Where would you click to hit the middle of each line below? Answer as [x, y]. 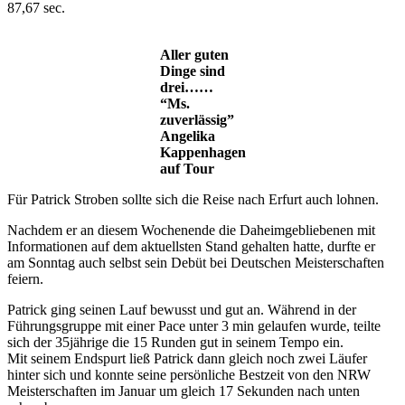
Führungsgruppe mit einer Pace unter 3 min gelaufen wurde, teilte [194, 326]
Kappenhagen [202, 153]
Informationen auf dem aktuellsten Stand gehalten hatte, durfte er [191, 247]
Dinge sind [192, 71]
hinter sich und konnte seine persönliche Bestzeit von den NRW [189, 375]
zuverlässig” [197, 120]
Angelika [187, 137]
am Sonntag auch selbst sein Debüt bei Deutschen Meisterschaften [196, 263]
